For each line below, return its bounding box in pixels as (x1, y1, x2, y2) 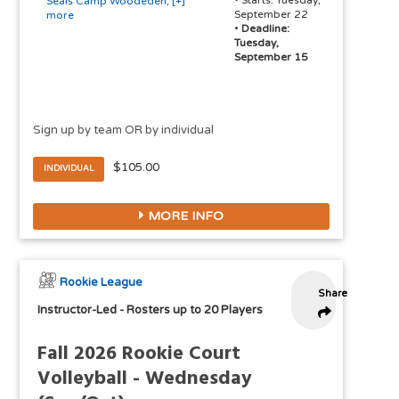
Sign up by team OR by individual (33, 123, 215, 138)
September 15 (233, 51, 308, 64)
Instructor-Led (37, 303, 118, 318)
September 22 (233, 8, 308, 21)
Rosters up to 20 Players (126, 303, 264, 318)
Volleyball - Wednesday (37, 363, 253, 395)
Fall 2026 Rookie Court (37, 338, 241, 370)
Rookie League (60, 275, 143, 290)
